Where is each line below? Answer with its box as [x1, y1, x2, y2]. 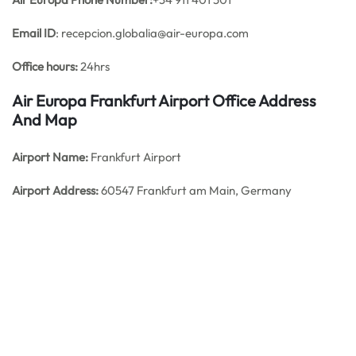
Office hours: [12, 59, 78, 74]
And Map [12, 110, 77, 130]
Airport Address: [12, 183, 99, 198]
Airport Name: [12, 149, 91, 164]
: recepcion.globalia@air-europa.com [56, 25, 249, 41]
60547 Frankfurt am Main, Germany [99, 183, 292, 198]
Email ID [12, 25, 56, 41]
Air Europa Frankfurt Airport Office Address [12, 91, 316, 110]
